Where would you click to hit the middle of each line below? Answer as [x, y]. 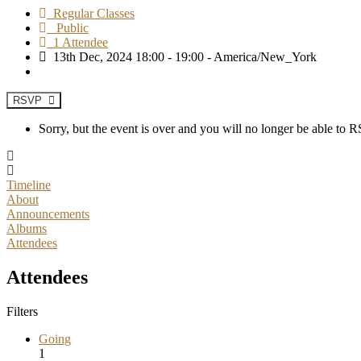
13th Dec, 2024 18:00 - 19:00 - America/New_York [182, 56]
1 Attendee [77, 42]
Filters [22, 311]
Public [68, 27]
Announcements [48, 214]
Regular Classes [91, 13]
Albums [27, 228]
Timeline [29, 185]
